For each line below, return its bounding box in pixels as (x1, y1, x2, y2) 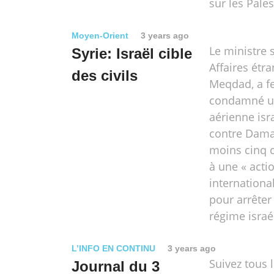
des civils (72, 67, 138, 84)
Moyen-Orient (72, 31, 128, 40)
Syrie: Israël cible (72, 45, 192, 62)
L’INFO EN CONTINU (72, 243, 155, 253)
